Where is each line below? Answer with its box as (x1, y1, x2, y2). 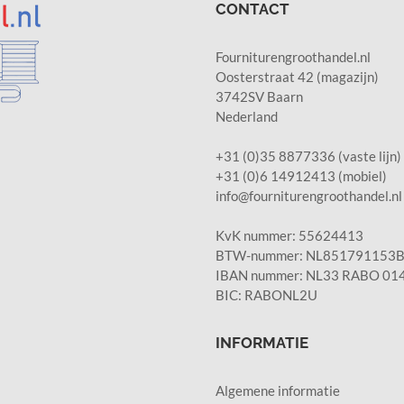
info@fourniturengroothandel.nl (216, 187, 402, 204)
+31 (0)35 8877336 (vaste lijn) (216, 147, 401, 164)
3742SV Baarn (216, 87, 303, 105)
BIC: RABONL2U (216, 286, 317, 303)
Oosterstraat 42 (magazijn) (216, 68, 379, 85)
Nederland (216, 107, 278, 124)
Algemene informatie (216, 381, 340, 399)
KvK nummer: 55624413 (216, 226, 363, 243)
